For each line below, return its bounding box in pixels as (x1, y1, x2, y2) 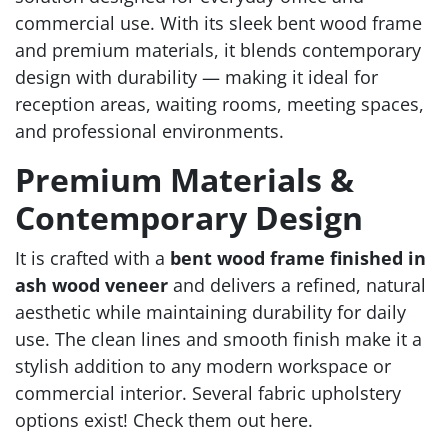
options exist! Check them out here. (15, 408, 313, 433)
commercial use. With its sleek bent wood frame (15, 11, 422, 36)
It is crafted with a (15, 246, 170, 271)
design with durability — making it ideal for (15, 65, 378, 90)
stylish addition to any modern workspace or (15, 354, 391, 379)
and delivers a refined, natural (168, 273, 426, 298)
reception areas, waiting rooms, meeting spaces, (15, 92, 424, 117)
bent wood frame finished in (170, 246, 426, 271)
